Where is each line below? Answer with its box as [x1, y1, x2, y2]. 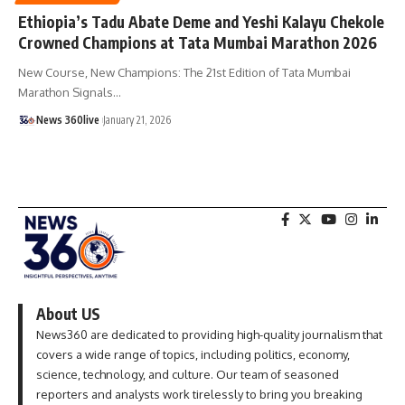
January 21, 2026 [103, 112, 171, 127]
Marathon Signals [18, 84, 113, 99]
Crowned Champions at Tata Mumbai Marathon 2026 [18, 32, 377, 52]
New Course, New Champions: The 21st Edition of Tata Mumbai [18, 64, 351, 80]
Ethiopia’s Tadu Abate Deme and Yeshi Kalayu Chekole [18, 11, 384, 32]
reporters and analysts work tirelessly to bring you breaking [36, 386, 363, 401]
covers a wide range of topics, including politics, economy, [36, 346, 350, 362]
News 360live [36, 112, 99, 127]
